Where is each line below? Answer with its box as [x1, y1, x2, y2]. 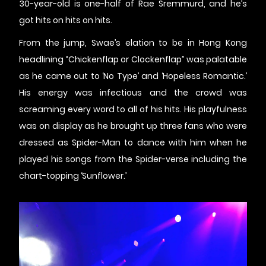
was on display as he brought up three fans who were [19, 120, 247, 132]
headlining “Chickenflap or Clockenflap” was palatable [19, 53, 247, 66]
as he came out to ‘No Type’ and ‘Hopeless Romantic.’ [19, 70, 247, 83]
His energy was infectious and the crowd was [19, 87, 247, 99]
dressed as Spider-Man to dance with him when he [19, 137, 247, 149]
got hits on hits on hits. [19, 14, 112, 27]
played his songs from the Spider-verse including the [19, 153, 247, 166]
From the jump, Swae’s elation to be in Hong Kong [19, 37, 247, 49]
